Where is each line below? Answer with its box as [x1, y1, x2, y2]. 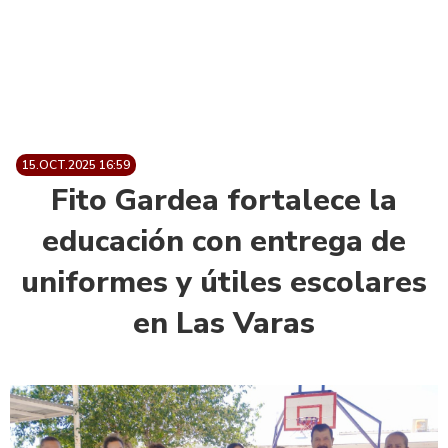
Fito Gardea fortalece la [51, 179, 397, 221]
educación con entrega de [42, 220, 406, 262]
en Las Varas [133, 302, 315, 344]
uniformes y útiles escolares [21, 261, 427, 303]
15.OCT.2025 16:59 [22, 156, 130, 173]
